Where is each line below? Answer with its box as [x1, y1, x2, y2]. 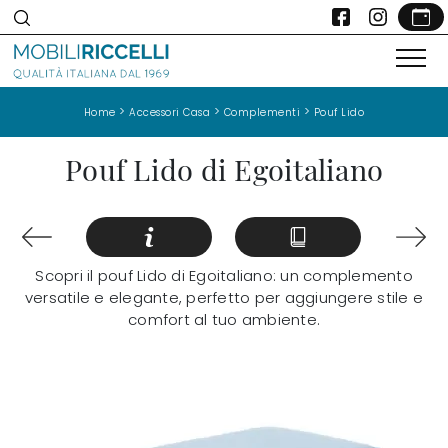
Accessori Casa [129, 104, 211, 120]
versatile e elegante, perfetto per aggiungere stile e [24, 287, 424, 309]
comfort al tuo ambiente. [128, 309, 320, 331]
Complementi [223, 104, 301, 120]
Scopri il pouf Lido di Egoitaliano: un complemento [35, 265, 413, 287]
